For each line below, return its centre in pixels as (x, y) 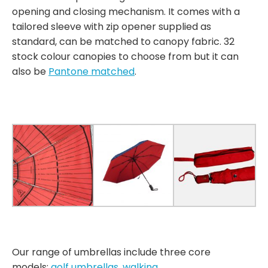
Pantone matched (92, 71)
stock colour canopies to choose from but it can (125, 57)
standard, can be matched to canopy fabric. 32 (123, 42)
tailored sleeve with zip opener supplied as (112, 27)
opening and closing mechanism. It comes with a (126, 12)
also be (30, 71)
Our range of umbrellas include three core (111, 252)
